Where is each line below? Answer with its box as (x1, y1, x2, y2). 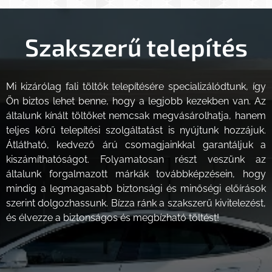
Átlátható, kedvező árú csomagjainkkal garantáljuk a (6, 138, 266, 151)
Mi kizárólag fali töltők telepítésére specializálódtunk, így (6, 80, 266, 92)
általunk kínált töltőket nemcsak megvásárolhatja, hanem (6, 109, 266, 121)
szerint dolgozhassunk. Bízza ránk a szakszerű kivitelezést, (6, 197, 266, 209)
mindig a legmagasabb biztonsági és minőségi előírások (6, 182, 266, 194)
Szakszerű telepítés (24, 32, 248, 61)
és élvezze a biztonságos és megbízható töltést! (6, 211, 219, 223)
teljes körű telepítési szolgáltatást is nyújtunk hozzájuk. (6, 124, 266, 136)
